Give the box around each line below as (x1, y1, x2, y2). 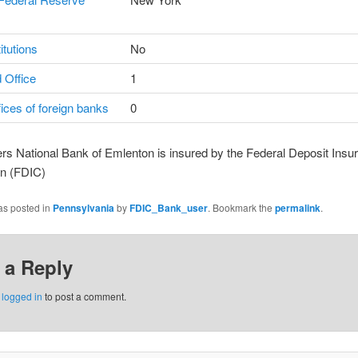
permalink (274, 201, 320, 216)
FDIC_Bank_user (129, 201, 208, 216)
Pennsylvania (52, 201, 114, 216)
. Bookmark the (207, 201, 275, 215)
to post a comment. (42, 288, 126, 303)
